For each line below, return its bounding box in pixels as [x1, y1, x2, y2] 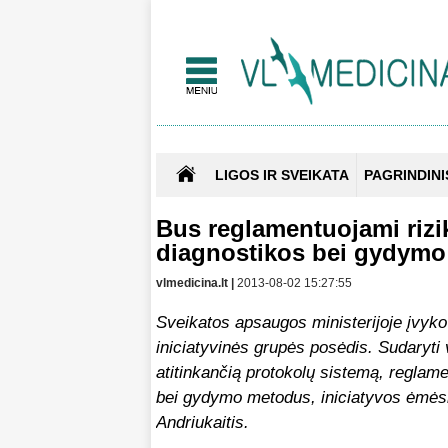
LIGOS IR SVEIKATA [215, 167, 349, 184]
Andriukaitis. [156, 413, 249, 433]
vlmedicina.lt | [156, 276, 237, 291]
